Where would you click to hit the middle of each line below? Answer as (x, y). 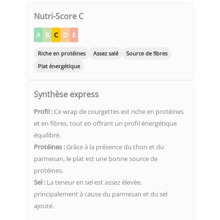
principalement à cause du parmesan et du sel (101, 194)
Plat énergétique (59, 66)
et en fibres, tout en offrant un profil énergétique (105, 123)
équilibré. (47, 135)
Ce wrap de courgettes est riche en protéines (118, 111)
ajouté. (44, 206)
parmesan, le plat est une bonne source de (96, 158)
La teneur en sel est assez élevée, (94, 182)
